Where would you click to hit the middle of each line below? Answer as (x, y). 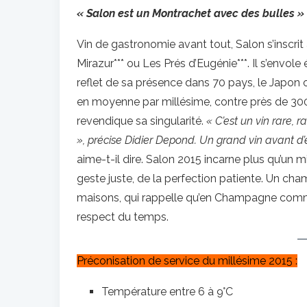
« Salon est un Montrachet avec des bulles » (191, 13)
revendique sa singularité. (142, 121)
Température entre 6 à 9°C (167, 292)
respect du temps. (123, 217)
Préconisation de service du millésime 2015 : (187, 261)
